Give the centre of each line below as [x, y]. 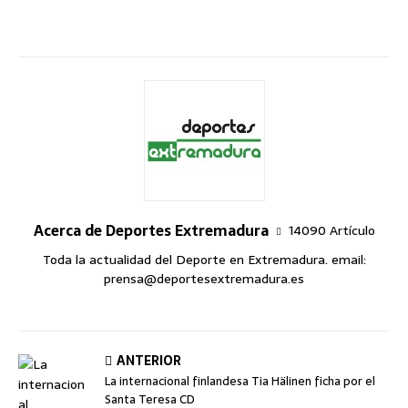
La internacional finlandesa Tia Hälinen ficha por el [240, 381]
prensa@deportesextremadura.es [204, 279]
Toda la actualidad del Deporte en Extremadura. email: [204, 260]
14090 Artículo [331, 230]
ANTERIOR [149, 361]
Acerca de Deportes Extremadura [151, 230]
